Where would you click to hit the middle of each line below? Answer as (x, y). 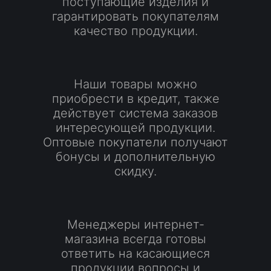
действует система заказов (135, 113)
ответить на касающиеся (135, 253)
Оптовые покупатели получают (135, 142)
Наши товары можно (135, 84)
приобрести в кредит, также (135, 98)
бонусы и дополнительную (135, 156)
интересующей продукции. (135, 127)
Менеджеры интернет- (135, 224)
